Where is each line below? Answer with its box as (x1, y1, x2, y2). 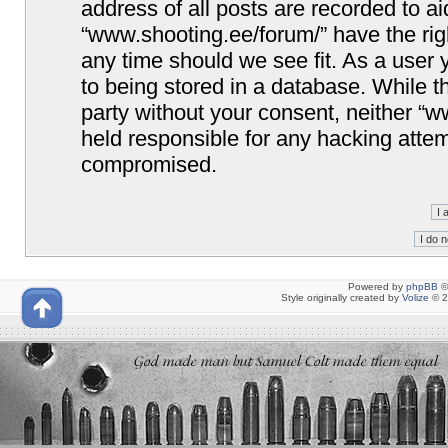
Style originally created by (280, 292, 402, 303)
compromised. (81, 152, 217, 177)
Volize (401, 292, 429, 303)
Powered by (348, 281, 406, 292)
